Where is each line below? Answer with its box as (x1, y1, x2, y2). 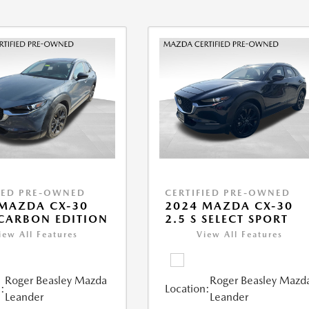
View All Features (197, 230, 283, 240)
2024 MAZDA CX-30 (165, 199, 294, 213)
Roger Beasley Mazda (4, 274, 107, 288)
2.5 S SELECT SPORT (165, 212, 289, 226)
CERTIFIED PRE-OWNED (165, 188, 291, 199)
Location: (165, 282, 210, 296)
